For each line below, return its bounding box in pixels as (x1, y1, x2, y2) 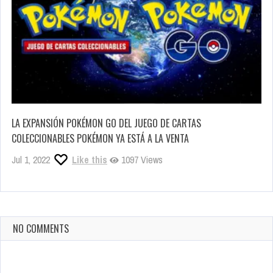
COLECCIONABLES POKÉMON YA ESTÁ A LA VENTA (12, 130, 189, 146)
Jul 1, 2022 (12, 152, 50, 166)
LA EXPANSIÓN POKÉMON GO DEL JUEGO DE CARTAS (12, 115, 201, 130)
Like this (72, 152, 107, 166)
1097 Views (119, 152, 163, 166)
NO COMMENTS (13, 221, 69, 236)
